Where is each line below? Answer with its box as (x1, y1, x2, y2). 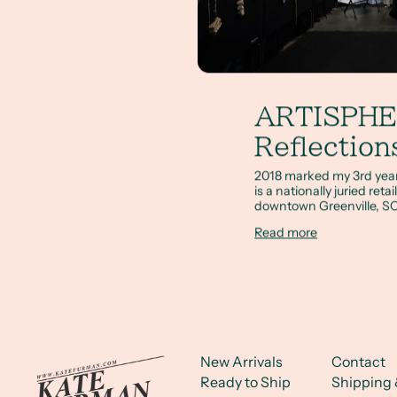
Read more (254, 224, 318, 241)
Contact (331, 353, 385, 371)
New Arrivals (200, 353, 284, 371)
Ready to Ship (200, 373, 292, 392)
